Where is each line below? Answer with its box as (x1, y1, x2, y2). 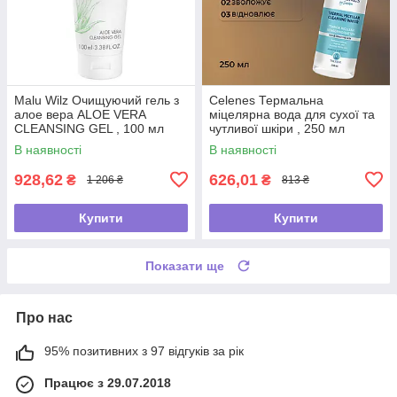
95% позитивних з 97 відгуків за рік (44, 343, 244, 358)
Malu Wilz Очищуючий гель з (14, 92, 179, 107)
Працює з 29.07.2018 (44, 375, 171, 390)
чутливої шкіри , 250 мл (209, 121, 345, 136)
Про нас (16, 309, 73, 325)
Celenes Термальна (209, 92, 323, 107)
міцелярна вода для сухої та (209, 106, 375, 121)
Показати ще (145, 258, 224, 273)
